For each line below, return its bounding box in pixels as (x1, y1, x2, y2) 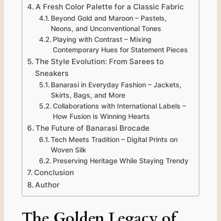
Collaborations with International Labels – (53, 102, 186, 110)
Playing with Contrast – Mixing (53, 35, 152, 43)
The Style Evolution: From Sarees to (35, 56, 164, 66)
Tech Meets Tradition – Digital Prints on (51, 135, 178, 144)
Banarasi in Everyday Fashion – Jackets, (51, 80, 182, 89)
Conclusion (34, 167, 74, 177)
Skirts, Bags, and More (51, 91, 126, 99)
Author (35, 180, 60, 189)
